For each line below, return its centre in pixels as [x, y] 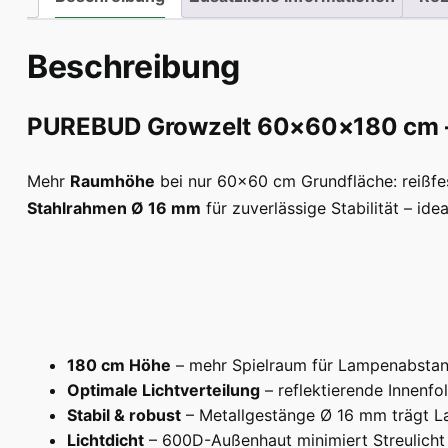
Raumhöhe [112, 181]
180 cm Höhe [118, 365]
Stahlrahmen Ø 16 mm [113, 208]
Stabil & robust [123, 415]
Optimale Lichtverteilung [163, 390]
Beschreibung [133, 66]
